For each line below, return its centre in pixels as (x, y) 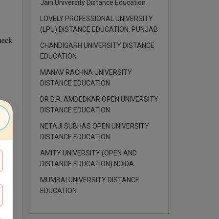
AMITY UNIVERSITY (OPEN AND (88, 153)
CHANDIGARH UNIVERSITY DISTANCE (97, 45)
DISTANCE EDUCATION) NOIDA (87, 164)
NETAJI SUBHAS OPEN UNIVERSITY (95, 126)
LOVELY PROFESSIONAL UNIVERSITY (97, 18)
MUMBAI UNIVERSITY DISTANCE (90, 180)
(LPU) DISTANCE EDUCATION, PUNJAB (99, 29)
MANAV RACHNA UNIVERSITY (86, 72)
